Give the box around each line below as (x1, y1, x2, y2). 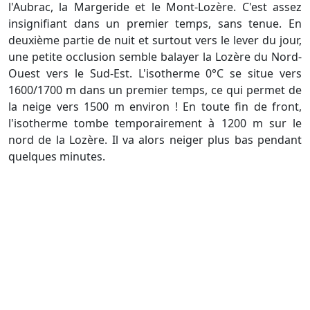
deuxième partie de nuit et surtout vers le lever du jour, (8, 33, 302, 48)
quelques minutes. (8, 149, 105, 165)
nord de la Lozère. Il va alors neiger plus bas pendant (8, 132, 302, 148)
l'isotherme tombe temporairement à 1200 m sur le (8, 116, 302, 131)
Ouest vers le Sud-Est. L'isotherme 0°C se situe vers (8, 66, 302, 82)
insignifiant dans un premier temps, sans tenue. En (8, 16, 302, 32)
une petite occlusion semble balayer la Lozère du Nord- (8, 49, 302, 65)
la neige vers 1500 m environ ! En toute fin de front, (8, 99, 302, 115)
